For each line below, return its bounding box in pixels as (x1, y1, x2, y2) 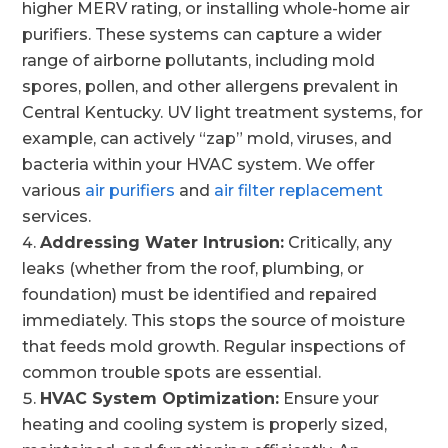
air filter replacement (214, 181, 384, 200)
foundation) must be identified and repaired (22, 285, 378, 304)
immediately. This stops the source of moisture (22, 311, 406, 330)
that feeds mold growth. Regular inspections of (22, 337, 406, 356)
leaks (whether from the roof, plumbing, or (22, 259, 365, 278)
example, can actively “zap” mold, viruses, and (22, 129, 393, 148)
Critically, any (284, 233, 393, 252)
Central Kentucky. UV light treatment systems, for (22, 103, 424, 122)
